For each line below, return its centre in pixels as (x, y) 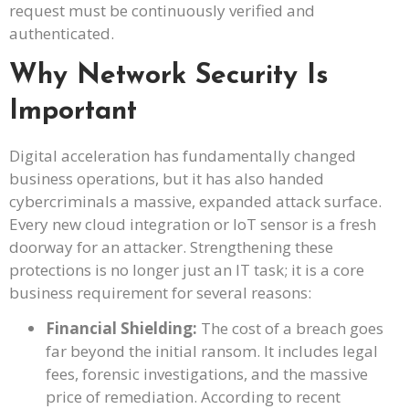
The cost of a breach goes (290, 329)
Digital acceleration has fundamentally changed (183, 155)
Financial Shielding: (121, 329)
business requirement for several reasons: (160, 292)
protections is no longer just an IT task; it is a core (187, 269)
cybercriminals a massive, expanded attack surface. (195, 201)
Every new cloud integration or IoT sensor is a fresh (193, 224)
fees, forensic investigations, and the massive (207, 374)
